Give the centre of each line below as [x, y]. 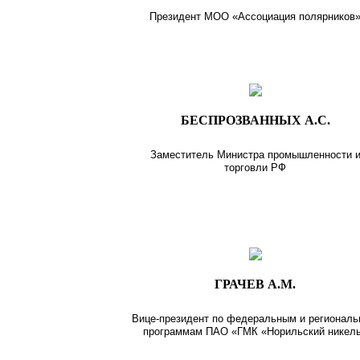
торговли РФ [256, 167]
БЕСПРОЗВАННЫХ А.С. [255, 120]
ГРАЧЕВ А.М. [256, 284]
